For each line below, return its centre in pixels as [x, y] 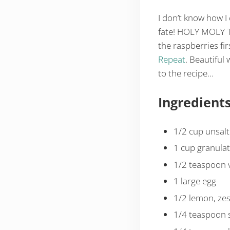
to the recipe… [186, 73]
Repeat [171, 59]
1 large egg [195, 181]
